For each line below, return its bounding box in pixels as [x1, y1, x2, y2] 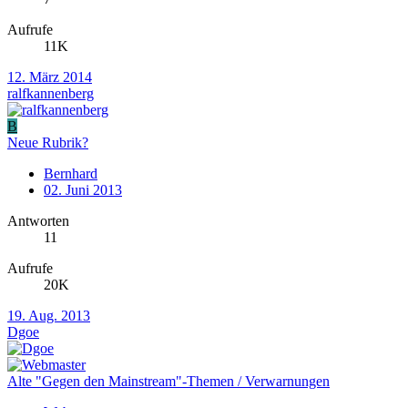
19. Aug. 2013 [7, 307, 90, 323]
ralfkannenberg [7, 85, 94, 101]
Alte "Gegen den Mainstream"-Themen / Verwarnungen [7, 372, 330, 389]
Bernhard [44, 165, 97, 181]
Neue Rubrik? [7, 134, 88, 150]
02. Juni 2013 [44, 181, 122, 198]
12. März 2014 [7, 68, 92, 85]
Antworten [7, 212, 69, 229]
